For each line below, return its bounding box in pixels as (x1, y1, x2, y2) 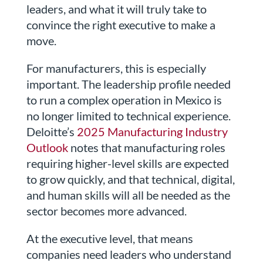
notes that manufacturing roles (68, 140, 225, 155)
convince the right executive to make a (26, 18, 215, 32)
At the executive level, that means (26, 231, 193, 246)
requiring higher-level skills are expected (26, 156, 229, 171)
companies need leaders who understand (26, 247, 231, 262)
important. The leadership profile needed (26, 77, 231, 92)
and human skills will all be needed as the (26, 188, 230, 203)
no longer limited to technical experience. (26, 109, 231, 123)
